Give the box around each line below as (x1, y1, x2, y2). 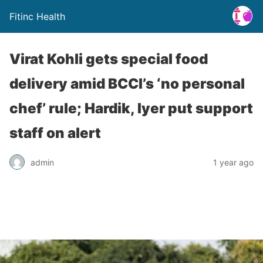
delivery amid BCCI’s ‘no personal (9, 75, 245, 92)
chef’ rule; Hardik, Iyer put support (9, 100, 253, 117)
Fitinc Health (9, 11, 65, 22)
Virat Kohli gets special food (9, 50, 208, 68)
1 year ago (213, 157, 254, 167)
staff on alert (9, 124, 101, 141)
